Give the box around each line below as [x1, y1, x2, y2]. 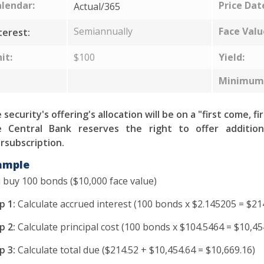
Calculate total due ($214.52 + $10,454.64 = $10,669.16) [15, 243, 255, 256]
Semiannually [73, 25, 133, 38]
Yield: [218, 51, 245, 64]
